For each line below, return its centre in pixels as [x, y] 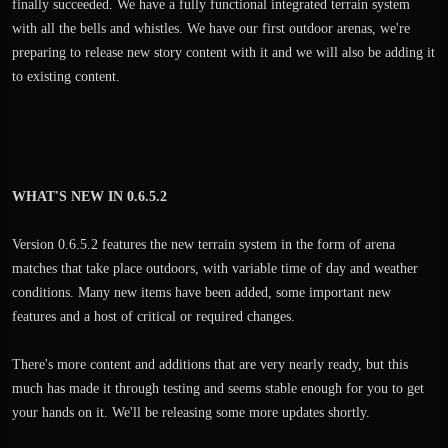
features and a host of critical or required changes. [153, 316]
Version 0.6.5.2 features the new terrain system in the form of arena [203, 244]
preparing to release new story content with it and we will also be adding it [223, 52]
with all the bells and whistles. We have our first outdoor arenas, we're [211, 28]
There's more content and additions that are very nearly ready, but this [210, 364]
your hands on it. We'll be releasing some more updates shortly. [191, 412]
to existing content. [66, 76]
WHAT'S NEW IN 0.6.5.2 [89, 196]
